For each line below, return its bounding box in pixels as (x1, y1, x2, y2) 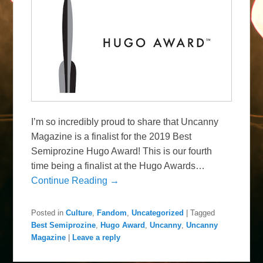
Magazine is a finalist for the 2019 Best (31, 131, 192, 141)
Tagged (190, 208, 215, 217)
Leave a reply (72, 232, 121, 242)
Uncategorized (131, 208, 184, 217)
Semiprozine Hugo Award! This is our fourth (31, 146, 213, 156)
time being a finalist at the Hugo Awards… (31, 160, 205, 171)
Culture (66, 208, 93, 217)
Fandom (97, 208, 127, 217)
